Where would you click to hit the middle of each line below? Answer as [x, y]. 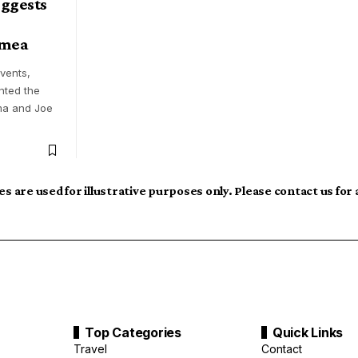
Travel [91, 348]
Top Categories [133, 332]
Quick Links [308, 332]
